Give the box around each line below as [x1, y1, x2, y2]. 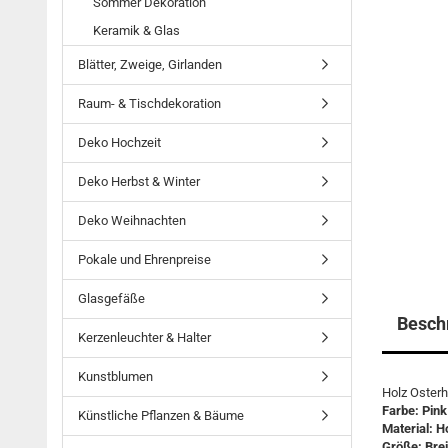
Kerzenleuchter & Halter [78, 330, 211, 345]
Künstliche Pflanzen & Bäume [78, 408, 244, 423]
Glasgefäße [78, 291, 145, 306]
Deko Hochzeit [78, 135, 161, 150]
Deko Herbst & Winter [78, 174, 200, 189]
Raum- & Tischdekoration [78, 96, 221, 111]
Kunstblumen [78, 369, 153, 384]
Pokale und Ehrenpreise [78, 252, 211, 267]
